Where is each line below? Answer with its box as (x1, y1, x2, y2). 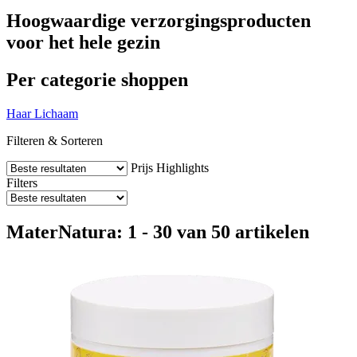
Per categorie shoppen (6, 69, 188, 90)
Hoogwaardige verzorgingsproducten (6, 10, 311, 31)
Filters (6, 175, 37, 190)
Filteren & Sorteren (6, 133, 103, 147)
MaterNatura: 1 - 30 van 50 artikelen (6, 221, 309, 242)
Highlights (156, 160, 209, 175)
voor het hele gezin (6, 31, 160, 53)
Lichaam (34, 106, 78, 120)
